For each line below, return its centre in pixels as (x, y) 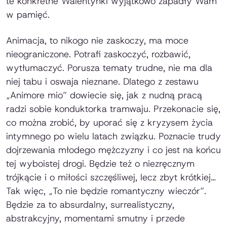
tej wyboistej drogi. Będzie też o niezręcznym (100, 163)
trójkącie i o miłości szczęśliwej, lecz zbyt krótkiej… (111, 177)
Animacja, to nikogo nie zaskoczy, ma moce (97, 40)
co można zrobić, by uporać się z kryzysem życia (109, 122)
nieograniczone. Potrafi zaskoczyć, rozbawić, (98, 54)
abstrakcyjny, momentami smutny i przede (96, 218)
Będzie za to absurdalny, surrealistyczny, (90, 204)
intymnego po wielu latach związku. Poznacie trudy (113, 136)
